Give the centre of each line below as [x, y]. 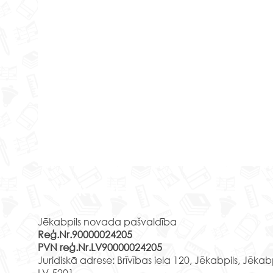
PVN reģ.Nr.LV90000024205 [100, 247]
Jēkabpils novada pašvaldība [107, 222]
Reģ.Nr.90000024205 [85, 235]
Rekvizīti [89, 191]
